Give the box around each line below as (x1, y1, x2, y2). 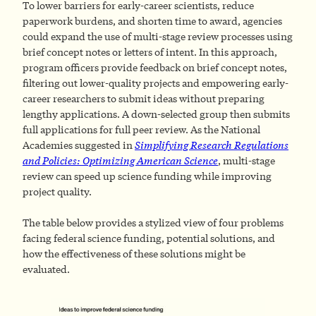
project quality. (23, 184, 92, 198)
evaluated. (23, 262, 72, 276)
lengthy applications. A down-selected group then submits (23, 107, 290, 121)
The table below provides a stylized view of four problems (23, 216, 284, 230)
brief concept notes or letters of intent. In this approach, (23, 44, 277, 59)
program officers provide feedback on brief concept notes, (23, 60, 287, 74)
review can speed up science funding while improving (23, 169, 272, 183)
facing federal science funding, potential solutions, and (23, 231, 275, 245)
